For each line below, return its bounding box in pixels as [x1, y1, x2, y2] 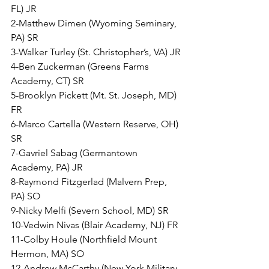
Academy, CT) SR [11, 75, 83, 87]
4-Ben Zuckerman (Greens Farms [11, 61, 151, 73]
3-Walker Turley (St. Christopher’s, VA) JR [11, 46, 180, 58]
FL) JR [11, 3, 36, 15]
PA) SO [11, 190, 40, 202]
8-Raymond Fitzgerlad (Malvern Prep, [11, 176, 169, 188]
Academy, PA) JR [11, 162, 82, 174]
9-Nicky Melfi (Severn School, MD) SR [11, 205, 168, 217]
